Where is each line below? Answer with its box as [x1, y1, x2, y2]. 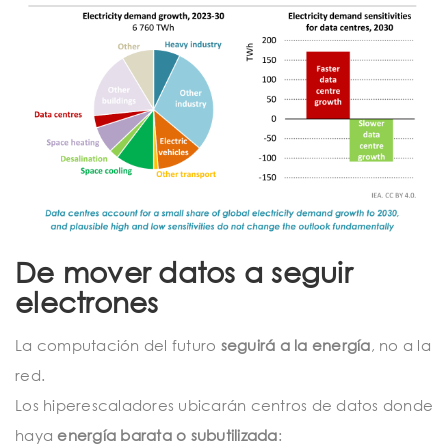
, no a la [370, 335, 431, 354]
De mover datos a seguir [15, 254, 352, 289]
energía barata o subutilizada [57, 425, 278, 444]
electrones [15, 284, 159, 319]
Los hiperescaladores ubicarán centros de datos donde [15, 395, 433, 414]
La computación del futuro [15, 335, 221, 354]
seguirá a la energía [220, 335, 371, 354]
